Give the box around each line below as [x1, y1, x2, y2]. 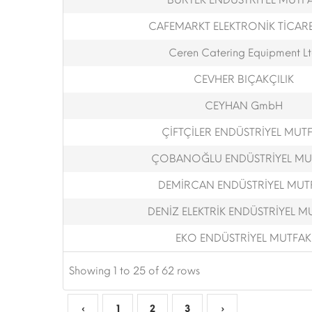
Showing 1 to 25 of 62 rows [69, 265, 200, 277]
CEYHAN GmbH [204, 100, 283, 112]
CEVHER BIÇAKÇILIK [193, 73, 294, 86]
